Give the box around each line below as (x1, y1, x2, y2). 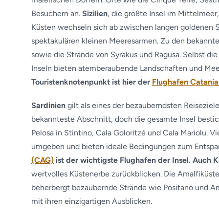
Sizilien (82, 9, 108, 18)
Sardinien (31, 101, 66, 110)
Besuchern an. (31, 9, 82, 18)
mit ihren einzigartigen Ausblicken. (31, 197, 152, 206)
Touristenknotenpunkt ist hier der (31, 77, 152, 87)
